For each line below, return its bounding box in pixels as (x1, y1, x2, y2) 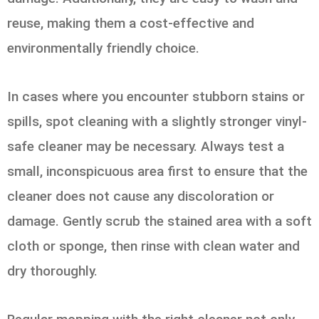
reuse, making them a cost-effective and (7, 14, 254, 31)
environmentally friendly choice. (7, 39, 199, 56)
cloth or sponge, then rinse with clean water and (7, 237, 300, 254)
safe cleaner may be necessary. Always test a (7, 137, 284, 155)
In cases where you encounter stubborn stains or (7, 88, 305, 105)
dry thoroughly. (7, 262, 98, 279)
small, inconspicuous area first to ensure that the (7, 162, 308, 179)
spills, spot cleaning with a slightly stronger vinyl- (7, 113, 307, 130)
